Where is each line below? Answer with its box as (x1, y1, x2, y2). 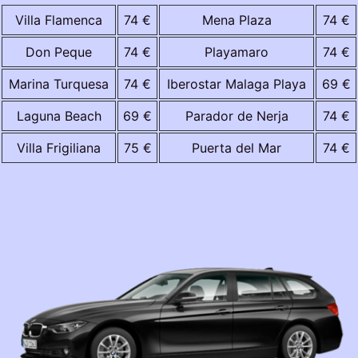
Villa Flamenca (15, 11, 102, 28)
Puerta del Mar (192, 139, 281, 156)
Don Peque (26, 43, 92, 60)
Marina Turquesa (9, 75, 109, 92)
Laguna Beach (16, 107, 101, 124)
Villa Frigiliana (17, 139, 101, 156)
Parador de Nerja (185, 107, 288, 124)
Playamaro (205, 43, 268, 60)
